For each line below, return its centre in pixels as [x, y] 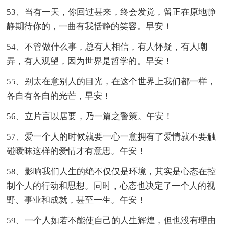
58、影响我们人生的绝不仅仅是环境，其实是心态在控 [111, 171]
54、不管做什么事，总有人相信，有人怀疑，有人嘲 [107, 47]
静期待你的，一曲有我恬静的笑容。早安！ [89, 26]
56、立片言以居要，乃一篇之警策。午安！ [90, 116]
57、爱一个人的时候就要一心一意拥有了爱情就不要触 [111, 136]
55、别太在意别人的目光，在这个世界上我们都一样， [111, 81]
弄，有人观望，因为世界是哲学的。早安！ [89, 61]
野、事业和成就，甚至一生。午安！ [76, 200]
